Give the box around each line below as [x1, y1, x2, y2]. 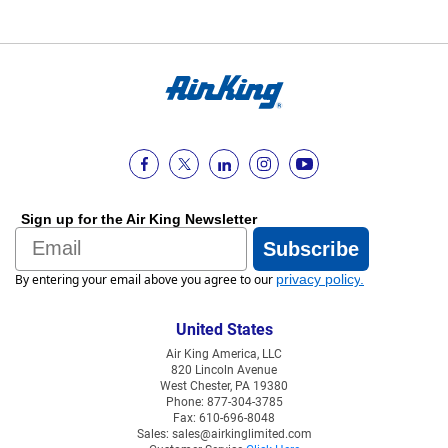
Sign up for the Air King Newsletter [21, 210, 257, 227]
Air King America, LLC [166, 347, 282, 362]
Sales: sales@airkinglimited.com [136, 427, 312, 442]
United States [175, 320, 273, 340]
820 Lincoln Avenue [171, 363, 277, 378]
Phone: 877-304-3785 [165, 395, 283, 410]
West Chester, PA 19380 [160, 379, 288, 394]
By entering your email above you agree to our [15, 270, 276, 288]
